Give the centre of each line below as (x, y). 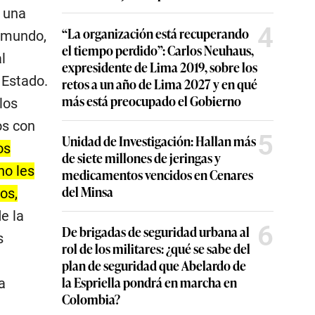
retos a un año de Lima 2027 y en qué (160, 84)
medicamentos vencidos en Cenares (157, 175)
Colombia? (91, 299)
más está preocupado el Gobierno (152, 101)
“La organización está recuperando (155, 33)
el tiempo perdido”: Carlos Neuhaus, (158, 50)
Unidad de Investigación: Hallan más (159, 141)
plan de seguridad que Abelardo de (154, 265)
